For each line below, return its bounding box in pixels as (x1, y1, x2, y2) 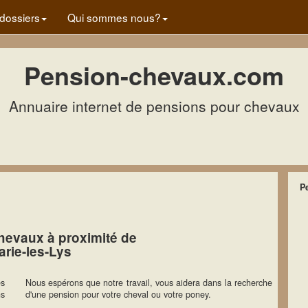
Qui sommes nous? (67, 10, 161, 25)
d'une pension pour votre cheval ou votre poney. (25, 288, 211, 300)
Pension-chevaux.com (24, 57, 284, 93)
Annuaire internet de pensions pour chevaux (8, 96, 300, 116)
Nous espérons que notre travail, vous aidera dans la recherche (25, 276, 272, 289)
